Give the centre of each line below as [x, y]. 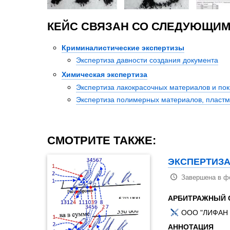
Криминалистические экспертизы [123, 47]
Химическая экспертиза [104, 75]
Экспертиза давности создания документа [147, 60]
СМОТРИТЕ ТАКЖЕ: [102, 140]
